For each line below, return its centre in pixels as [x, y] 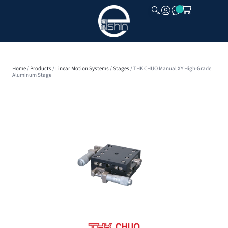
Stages [121, 68]
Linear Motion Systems [82, 68]
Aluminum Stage [32, 75]
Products [41, 68]
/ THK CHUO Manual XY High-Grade [170, 68]
